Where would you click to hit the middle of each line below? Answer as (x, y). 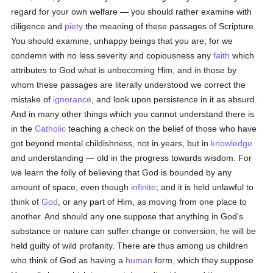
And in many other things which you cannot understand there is (133, 114)
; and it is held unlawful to (205, 187)
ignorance (73, 99)
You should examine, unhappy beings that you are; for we (122, 41)
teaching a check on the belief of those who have (161, 129)
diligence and (38, 26)
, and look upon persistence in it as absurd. (175, 99)
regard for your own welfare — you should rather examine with (132, 12)
